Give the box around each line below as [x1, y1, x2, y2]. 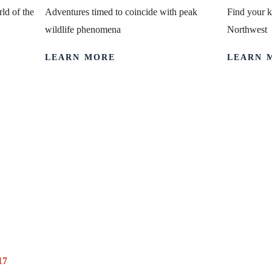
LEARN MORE [44, 53, 115, 62]
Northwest [226, 24, 267, 35]
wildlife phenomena [44, 24, 121, 35]
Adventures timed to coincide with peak [44, 7, 197, 17]
